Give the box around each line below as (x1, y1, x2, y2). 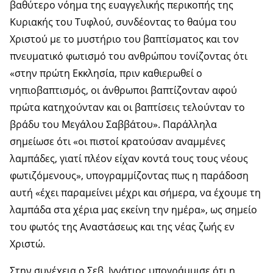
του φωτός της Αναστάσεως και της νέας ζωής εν (10, 220, 235, 234)
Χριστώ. (10, 237, 45, 251)
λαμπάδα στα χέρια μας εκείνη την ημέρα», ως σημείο (10, 203, 257, 217)
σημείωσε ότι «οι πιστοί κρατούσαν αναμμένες (10, 135, 225, 149)
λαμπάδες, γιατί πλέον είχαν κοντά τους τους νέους (10, 152, 248, 166)
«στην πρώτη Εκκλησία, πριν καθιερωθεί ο (10, 66, 202, 80)
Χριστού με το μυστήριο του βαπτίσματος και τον (10, 32, 239, 46)
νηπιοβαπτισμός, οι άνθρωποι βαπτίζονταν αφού (10, 83, 237, 97)
